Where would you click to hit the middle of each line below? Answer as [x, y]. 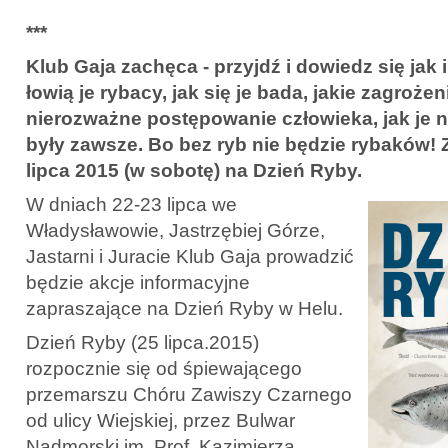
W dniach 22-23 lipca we [131, 204]
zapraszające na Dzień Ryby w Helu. [184, 308]
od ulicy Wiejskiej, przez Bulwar [160, 420]
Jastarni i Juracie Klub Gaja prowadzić [190, 256]
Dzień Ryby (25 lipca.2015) [142, 342]
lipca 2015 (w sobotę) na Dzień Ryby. [194, 170]
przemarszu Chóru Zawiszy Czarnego [189, 394]
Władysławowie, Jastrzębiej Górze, [175, 230]
